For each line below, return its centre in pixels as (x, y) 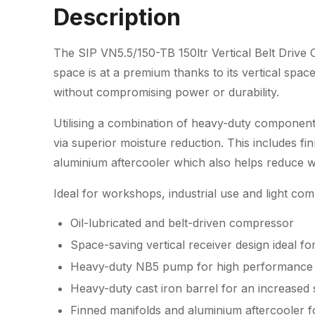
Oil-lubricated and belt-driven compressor (182, 223)
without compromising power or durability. (166, 92)
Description (117, 17)
